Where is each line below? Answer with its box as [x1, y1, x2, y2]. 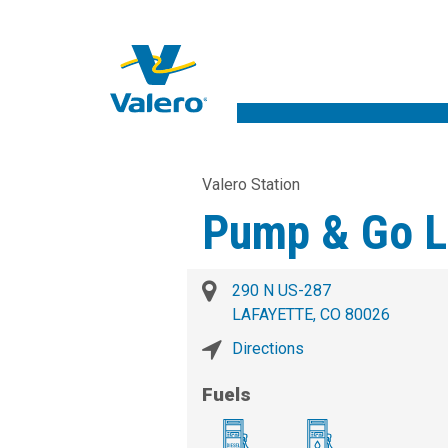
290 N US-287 [232, 281, 331, 301]
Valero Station [202, 175, 300, 195]
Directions [232, 339, 304, 359]
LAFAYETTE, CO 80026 [232, 305, 390, 325]
